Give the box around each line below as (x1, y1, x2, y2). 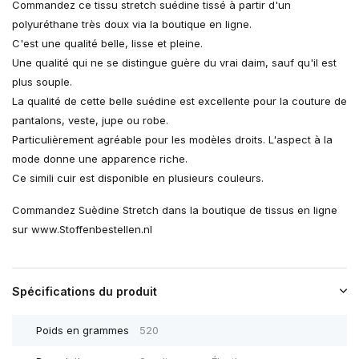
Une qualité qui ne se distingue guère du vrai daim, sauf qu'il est (12, 56, 337, 70)
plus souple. (12, 75, 72, 89)
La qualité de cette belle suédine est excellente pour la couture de (12, 95, 347, 108)
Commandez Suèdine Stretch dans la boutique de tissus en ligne (12, 204, 337, 217)
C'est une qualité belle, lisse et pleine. (12, 37, 203, 50)
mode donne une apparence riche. (12, 152, 188, 166)
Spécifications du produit (12, 284, 157, 299)
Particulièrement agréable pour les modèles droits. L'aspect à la (12, 133, 333, 147)
